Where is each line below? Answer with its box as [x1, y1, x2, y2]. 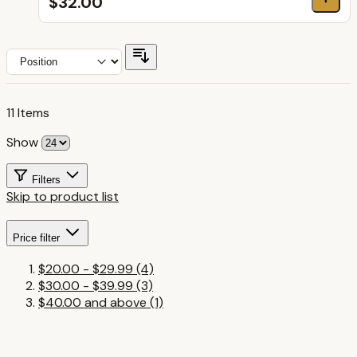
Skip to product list [6, 187, 119, 205]
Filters [32, 173, 64, 186]
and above [81, 294, 147, 312]
